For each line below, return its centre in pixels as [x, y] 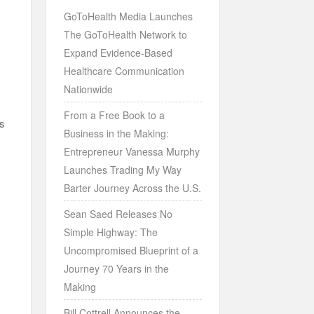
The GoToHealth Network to [125, 34]
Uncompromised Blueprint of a [131, 250]
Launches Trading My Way [122, 169]
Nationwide [88, 89]
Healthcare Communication [124, 70]
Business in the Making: [116, 133]
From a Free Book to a [114, 115]
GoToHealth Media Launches [128, 16]
